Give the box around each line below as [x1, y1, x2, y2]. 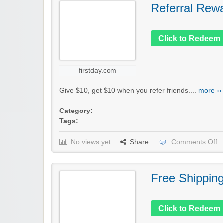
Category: [59, 107, 93, 114]
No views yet [71, 138, 111, 146]
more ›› [198, 86, 222, 94]
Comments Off [171, 138, 217, 146]
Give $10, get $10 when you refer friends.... [59, 86, 198, 94]
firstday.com [79, 66, 116, 74]
